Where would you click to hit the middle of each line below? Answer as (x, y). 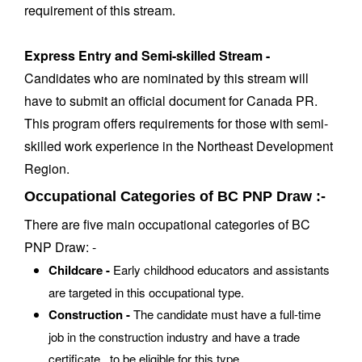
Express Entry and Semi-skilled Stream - (147, 55)
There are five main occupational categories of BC (167, 224)
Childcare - (79, 269)
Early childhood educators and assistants (220, 269)
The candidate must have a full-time (225, 314)
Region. (48, 168)
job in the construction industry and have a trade (174, 336)
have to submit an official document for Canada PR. (171, 100)
